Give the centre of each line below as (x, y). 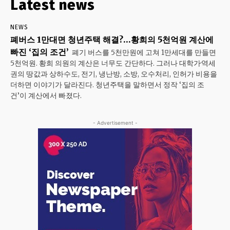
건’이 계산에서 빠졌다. (46, 95)
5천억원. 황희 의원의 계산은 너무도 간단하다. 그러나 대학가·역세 (113, 63)
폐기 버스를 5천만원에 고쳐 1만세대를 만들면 (144, 52)
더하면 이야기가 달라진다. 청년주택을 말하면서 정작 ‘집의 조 (107, 85)
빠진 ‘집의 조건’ (40, 52)
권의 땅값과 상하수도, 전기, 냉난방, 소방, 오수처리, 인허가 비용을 (114, 74)
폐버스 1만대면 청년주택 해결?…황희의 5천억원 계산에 (112, 40)
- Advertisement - (115, 123)
